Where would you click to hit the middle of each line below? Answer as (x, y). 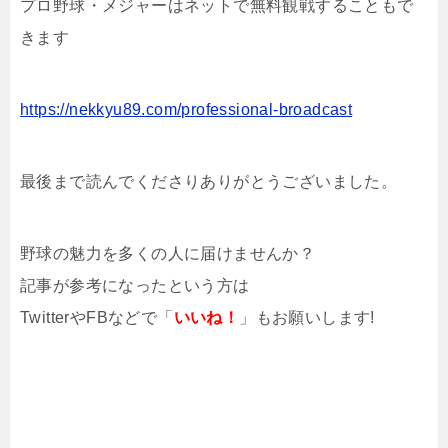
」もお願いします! (307, 318)
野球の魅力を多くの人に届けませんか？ (168, 254)
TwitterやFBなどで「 (97, 318)
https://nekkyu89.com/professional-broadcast (186, 110)
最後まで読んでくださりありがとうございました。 (209, 182)
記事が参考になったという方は (135, 286)
